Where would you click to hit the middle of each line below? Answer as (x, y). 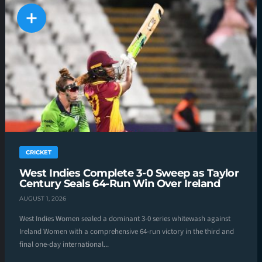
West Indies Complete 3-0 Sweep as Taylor (129, 173)
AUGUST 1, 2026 (43, 198)
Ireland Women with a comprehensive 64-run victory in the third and (127, 231)
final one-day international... (64, 244)
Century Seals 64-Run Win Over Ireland (120, 184)
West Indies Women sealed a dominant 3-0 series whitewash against (125, 218)
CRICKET (39, 153)
